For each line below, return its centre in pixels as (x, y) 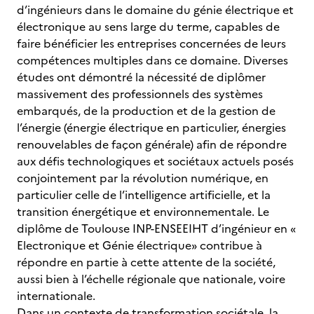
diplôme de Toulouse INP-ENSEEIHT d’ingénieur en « (156, 228)
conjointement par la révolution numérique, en (143, 178)
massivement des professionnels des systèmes (140, 94)
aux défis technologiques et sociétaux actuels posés (155, 161)
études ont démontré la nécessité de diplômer (141, 77)
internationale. (57, 296)
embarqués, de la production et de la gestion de (146, 111)
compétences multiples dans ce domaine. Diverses (152, 60)
